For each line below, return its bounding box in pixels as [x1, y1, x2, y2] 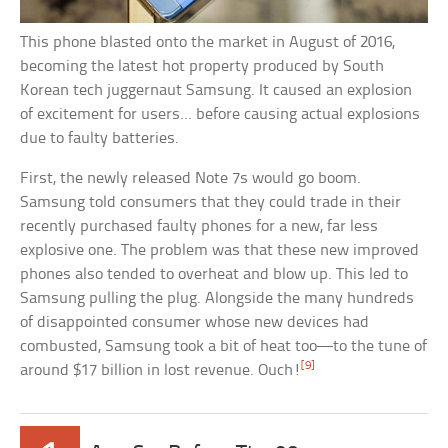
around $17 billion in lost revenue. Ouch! [20, 361, 302, 379]
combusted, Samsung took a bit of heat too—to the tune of [20, 337, 428, 355]
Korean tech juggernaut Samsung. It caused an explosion [20, 81, 413, 99]
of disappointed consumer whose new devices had [20, 313, 370, 331]
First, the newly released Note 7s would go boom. [20, 169, 362, 187]
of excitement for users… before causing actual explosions [20, 105, 421, 123]
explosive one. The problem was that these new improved [20, 241, 420, 259]
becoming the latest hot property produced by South [20, 57, 385, 75]
